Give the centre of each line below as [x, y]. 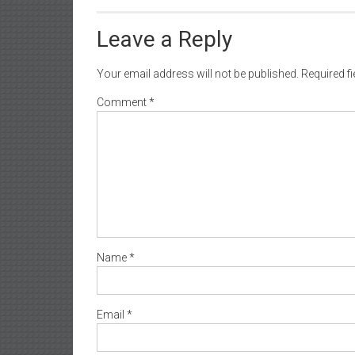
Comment [123, 102]
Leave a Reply [164, 39]
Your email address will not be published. [198, 73]
